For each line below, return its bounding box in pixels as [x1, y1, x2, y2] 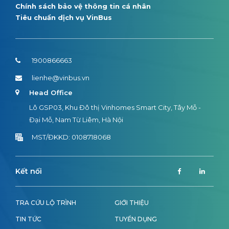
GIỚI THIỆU [114, 199, 149, 207]
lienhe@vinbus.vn [32, 74, 89, 82]
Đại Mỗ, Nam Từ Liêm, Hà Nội [29, 116, 124, 124]
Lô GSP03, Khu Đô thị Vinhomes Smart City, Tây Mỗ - [29, 103, 201, 112]
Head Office [29, 88, 73, 97]
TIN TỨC [15, 215, 41, 223]
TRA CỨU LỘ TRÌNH [15, 199, 76, 207]
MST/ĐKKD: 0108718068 [32, 133, 111, 142]
